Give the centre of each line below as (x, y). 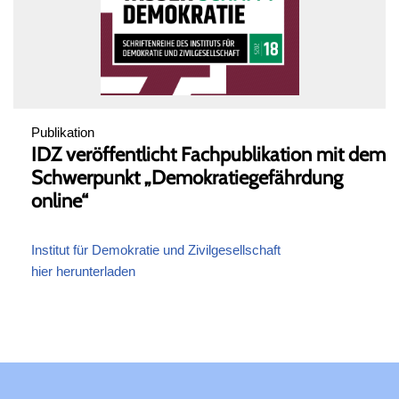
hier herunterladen (83, 272)
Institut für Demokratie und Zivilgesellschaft (156, 250)
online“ (60, 201)
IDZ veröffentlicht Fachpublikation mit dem (208, 155)
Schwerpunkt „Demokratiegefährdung (187, 178)
